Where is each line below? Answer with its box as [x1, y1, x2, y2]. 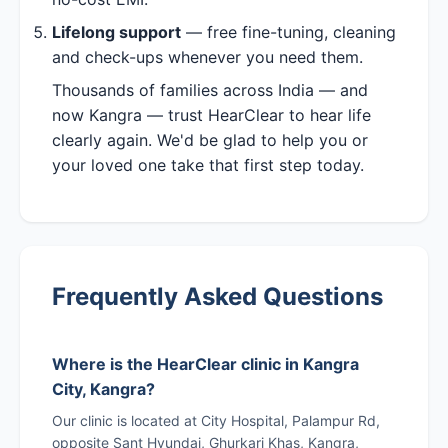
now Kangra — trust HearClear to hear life [52, 104, 371, 125]
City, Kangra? [52, 378, 155, 399]
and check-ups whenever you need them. [52, 46, 363, 67]
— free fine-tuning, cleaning [181, 21, 396, 42]
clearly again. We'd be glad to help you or [52, 129, 368, 150]
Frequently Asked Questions [52, 281, 383, 311]
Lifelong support [52, 21, 181, 42]
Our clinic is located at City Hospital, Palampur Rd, [52, 411, 380, 429]
